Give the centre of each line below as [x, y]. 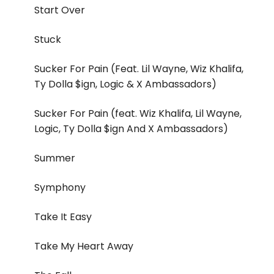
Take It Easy [63, 217]
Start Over [60, 10]
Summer [55, 158]
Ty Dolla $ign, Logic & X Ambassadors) [125, 84]
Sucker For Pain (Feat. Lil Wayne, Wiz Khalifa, [139, 69]
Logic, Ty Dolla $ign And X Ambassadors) [131, 129]
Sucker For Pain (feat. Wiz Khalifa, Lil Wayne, [138, 114]
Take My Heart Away [84, 246]
